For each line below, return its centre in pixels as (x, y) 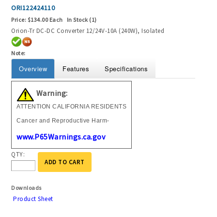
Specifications (126, 69)
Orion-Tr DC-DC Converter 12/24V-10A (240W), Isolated (88, 31)
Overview (33, 69)
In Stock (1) (82, 19)
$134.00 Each (45, 19)
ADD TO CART (65, 162)
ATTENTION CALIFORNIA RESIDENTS (71, 106)
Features (76, 69)
